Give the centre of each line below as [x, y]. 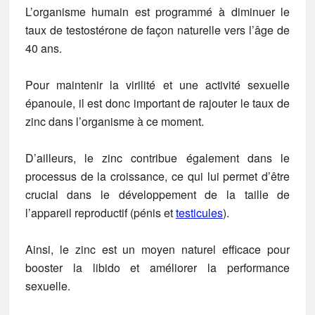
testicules [199, 213]
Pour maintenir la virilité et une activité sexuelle [157, 85]
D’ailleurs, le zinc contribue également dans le [157, 158]
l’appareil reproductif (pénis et [100, 213]
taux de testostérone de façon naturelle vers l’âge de [157, 30]
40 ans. [43, 48]
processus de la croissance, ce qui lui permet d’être [157, 176]
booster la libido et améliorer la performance [157, 268]
